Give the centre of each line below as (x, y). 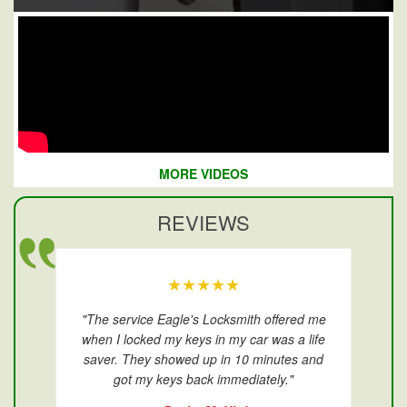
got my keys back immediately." (203, 379)
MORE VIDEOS (203, 174)
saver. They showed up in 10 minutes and (203, 359)
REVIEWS (203, 223)
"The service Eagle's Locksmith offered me (203, 319)
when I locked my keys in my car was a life (203, 339)
